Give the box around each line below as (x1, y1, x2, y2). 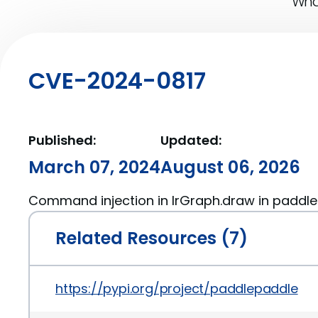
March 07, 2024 (28, 155, 160, 179)
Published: (28, 131, 96, 149)
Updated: (160, 131, 221, 149)
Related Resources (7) (55, 226, 248, 250)
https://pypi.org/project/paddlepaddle (55, 280, 298, 297)
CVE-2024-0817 (28, 65, 206, 97)
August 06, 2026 (160, 155, 300, 179)
